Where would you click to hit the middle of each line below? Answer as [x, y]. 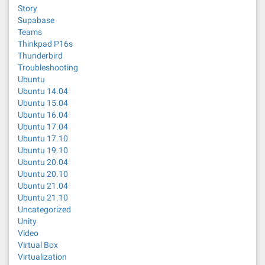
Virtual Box [38, 245]
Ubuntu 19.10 [43, 150]
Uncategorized [44, 209]
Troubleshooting [48, 67]
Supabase [36, 20]
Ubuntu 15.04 [43, 103]
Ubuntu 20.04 [43, 162]
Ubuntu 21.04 [43, 186]
